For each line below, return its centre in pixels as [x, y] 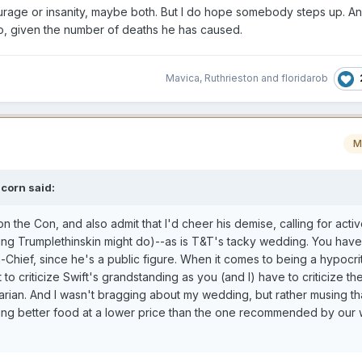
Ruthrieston [232, 78]
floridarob [305, 78]
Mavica [183, 78]
